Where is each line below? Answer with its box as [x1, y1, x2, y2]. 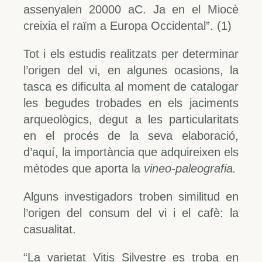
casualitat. [23, 222, 76, 236]
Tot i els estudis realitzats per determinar [23, 47, 239, 60]
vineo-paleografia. [144, 161, 236, 175]
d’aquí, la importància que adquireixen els [23, 145, 239, 158]
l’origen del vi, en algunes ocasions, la [23, 63, 239, 77]
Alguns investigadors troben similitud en [23, 189, 239, 203]
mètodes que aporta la [23, 161, 144, 175]
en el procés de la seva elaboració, [23, 129, 239, 142]
